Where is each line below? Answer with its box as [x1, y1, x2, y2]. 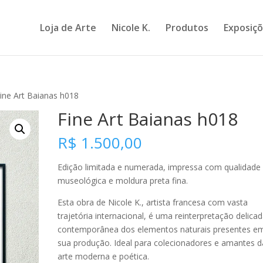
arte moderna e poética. [58, 251, 150, 262]
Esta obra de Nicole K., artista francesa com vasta [58, 197, 248, 208]
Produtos [165, 21, 208, 34]
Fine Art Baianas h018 [58, 107, 238, 131]
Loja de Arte [39, 21, 96, 34]
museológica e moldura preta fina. [58, 175, 188, 186]
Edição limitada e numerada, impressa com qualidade [58, 161, 261, 173]
